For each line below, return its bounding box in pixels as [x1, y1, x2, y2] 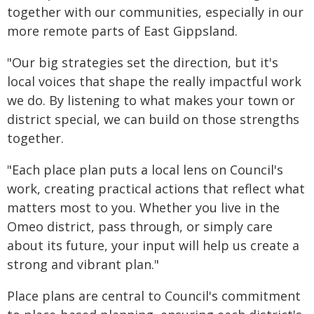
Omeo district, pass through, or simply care [7, 218, 273, 235]
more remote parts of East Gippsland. [7, 22, 238, 39]
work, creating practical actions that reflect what [7, 180, 305, 197]
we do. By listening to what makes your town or [7, 92, 295, 109]
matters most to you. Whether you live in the [7, 199, 280, 216]
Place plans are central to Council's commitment [7, 287, 301, 304]
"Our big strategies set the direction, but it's [7, 54, 278, 71]
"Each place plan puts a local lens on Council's [7, 161, 283, 178]
